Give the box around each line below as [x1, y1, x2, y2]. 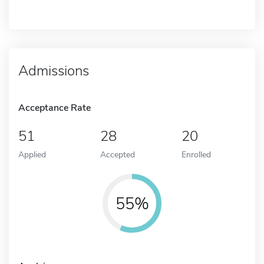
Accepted [100, 148, 135, 160]
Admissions [18, 61, 89, 80]
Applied [18, 148, 46, 160]
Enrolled [181, 148, 212, 160]
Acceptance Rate [18, 101, 91, 114]
